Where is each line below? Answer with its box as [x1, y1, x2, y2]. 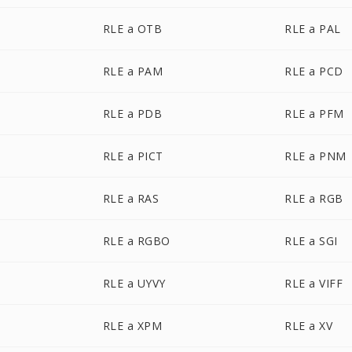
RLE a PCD [284, 64, 343, 79]
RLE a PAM [102, 64, 163, 79]
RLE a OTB [102, 21, 163, 36]
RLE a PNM [284, 148, 346, 163]
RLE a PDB [102, 106, 163, 121]
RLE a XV [284, 318, 333, 333]
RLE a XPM [102, 318, 163, 333]
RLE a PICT [102, 148, 163, 163]
